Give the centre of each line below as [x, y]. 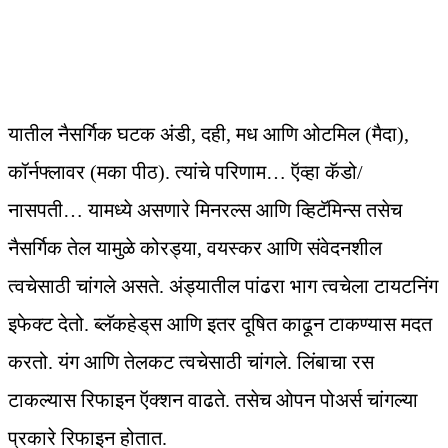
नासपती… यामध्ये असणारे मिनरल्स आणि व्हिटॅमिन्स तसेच [205, 210]
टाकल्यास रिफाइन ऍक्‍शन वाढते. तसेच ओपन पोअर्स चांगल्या [213, 400]
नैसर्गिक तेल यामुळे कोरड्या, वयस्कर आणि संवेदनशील [195, 248]
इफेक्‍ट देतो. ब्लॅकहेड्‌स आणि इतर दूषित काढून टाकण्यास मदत [220, 324]
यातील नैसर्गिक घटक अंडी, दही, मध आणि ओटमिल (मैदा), [208, 134]
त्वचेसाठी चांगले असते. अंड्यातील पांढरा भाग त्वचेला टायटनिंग [223, 286]
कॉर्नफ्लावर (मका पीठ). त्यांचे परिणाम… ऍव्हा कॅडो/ [185, 172]
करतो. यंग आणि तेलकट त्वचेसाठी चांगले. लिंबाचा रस [191, 362]
